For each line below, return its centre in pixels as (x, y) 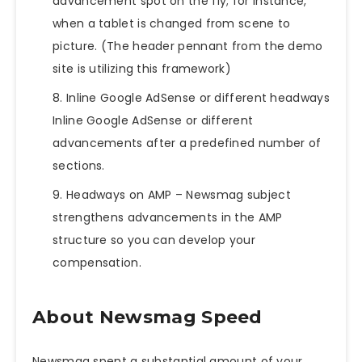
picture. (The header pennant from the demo (188, 46)
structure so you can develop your (154, 240)
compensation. (97, 263)
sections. (79, 166)
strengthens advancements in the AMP (168, 218)
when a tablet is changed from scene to (172, 24)
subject (267, 195)
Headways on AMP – (126, 195)
